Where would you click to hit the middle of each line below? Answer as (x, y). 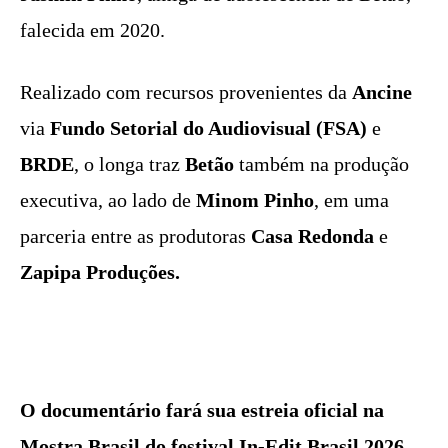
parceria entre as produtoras (133, 235)
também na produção (321, 163)
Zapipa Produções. (100, 271)
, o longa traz (129, 163)
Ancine (382, 91)
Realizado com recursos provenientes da (186, 91)
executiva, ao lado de (108, 199)
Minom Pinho (255, 199)
